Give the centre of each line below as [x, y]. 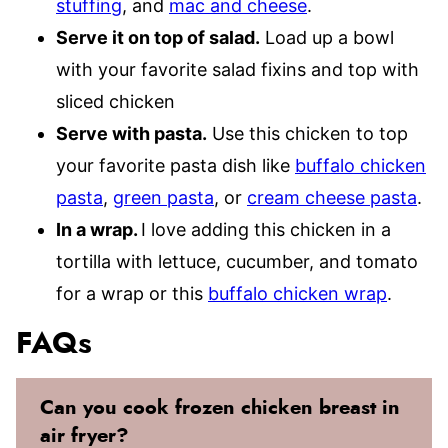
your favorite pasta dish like [175, 165]
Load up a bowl [327, 37]
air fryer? [84, 435]
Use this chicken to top [307, 133]
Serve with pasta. [131, 133]
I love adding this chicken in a [266, 229]
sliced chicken [115, 101]
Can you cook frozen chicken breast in [220, 407]
